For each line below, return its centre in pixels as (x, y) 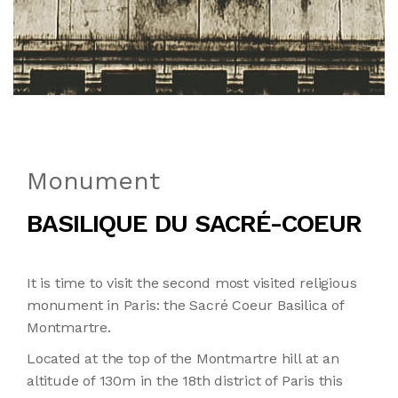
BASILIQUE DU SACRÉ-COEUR (194, 223)
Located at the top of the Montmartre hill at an (183, 358)
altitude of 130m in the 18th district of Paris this (185, 381)
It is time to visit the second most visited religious (192, 283)
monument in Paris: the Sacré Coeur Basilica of (185, 305)
